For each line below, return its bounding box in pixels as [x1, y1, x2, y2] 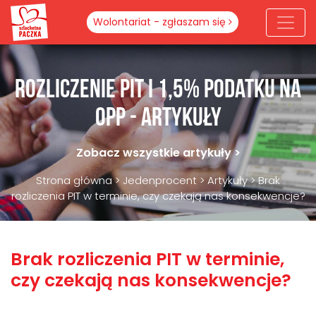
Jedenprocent [123, 173, 197, 188]
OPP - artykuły [95, 106, 221, 132]
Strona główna [36, 173, 112, 188]
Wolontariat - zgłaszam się [93, 15, 229, 29]
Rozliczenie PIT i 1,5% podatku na [15, 78, 301, 104]
